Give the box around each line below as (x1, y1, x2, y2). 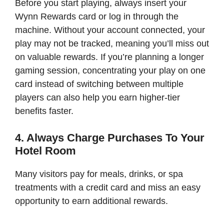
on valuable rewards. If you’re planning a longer (15, 51, 204, 62)
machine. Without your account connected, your (15, 24, 205, 35)
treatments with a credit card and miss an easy (15, 182, 200, 192)
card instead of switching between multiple (15, 78, 183, 89)
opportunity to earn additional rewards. (15, 195, 168, 206)
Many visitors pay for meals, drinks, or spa (15, 168, 183, 179)
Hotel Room (15, 144, 76, 157)
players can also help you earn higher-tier (15, 92, 180, 102)
